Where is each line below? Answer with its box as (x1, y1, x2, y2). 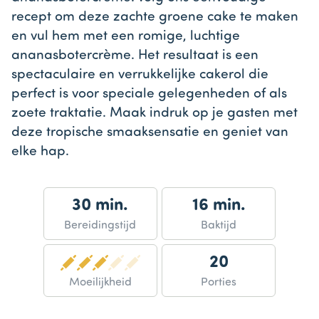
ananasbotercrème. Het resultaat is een (11, 49, 258, 63)
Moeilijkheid (68, 276, 132, 288)
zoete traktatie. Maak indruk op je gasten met (11, 107, 298, 121)
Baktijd (201, 219, 237, 231)
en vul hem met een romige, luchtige (11, 30, 240, 44)
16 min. (192, 197, 246, 214)
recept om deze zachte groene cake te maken (11, 11, 298, 25)
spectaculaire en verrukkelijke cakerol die (11, 68, 268, 83)
